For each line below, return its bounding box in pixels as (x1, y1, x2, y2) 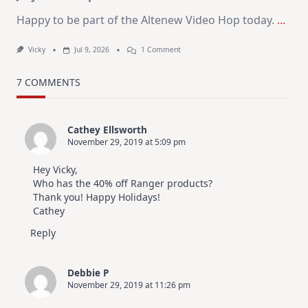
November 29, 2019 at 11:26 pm (67, 278, 190, 291)
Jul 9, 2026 (74, 45, 109, 55)
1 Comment (141, 45, 181, 55)
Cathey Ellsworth (67, 122, 147, 136)
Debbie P (67, 265, 109, 279)
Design (180, 85, 203, 96)
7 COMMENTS (16, 75, 80, 89)
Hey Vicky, (33, 162, 78, 176)
